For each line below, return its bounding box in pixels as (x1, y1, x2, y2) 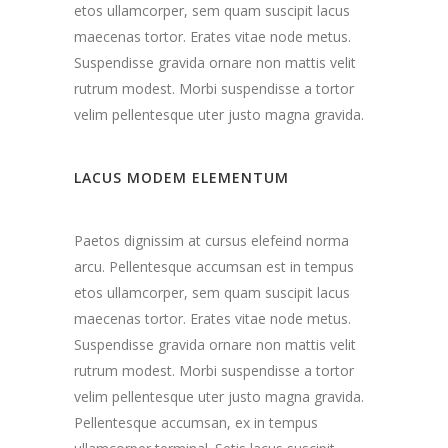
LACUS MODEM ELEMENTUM (74, 168, 289, 187)
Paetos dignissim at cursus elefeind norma (74, 231, 349, 250)
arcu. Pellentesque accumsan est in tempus (74, 257, 354, 276)
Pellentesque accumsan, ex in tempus (74, 413, 318, 432)
